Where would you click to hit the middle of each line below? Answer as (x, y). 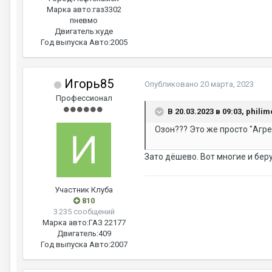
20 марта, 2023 (227, 84)
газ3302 (107, 10)
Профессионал (84, 98)
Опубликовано (172, 84)
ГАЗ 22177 (107, 223)
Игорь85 (87, 84)
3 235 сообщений (84, 212)
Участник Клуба (84, 190)
